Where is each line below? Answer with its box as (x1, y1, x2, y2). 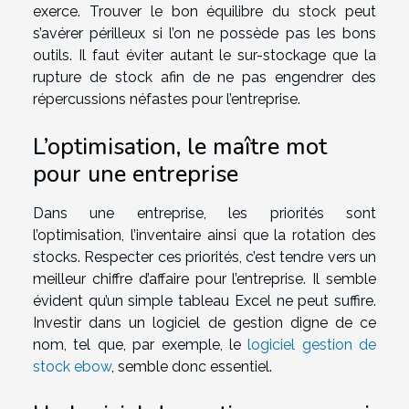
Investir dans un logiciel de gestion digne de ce (33, 313, 376, 331)
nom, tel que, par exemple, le (33, 335, 248, 353)
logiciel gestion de (247, 335, 376, 353)
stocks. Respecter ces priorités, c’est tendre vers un (33, 247, 376, 266)
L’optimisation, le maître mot (33, 130, 327, 163)
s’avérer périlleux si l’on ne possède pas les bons (33, 24, 376, 42)
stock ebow (33, 357, 111, 375)
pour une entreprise (33, 157, 238, 190)
